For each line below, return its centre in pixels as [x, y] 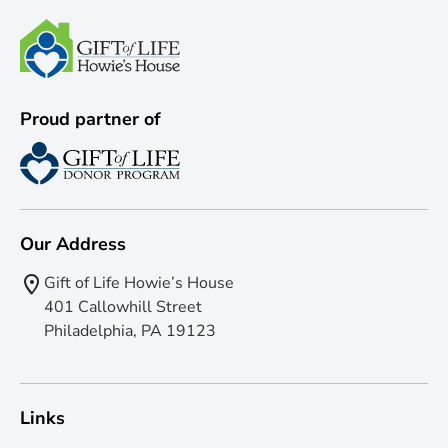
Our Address [73, 244]
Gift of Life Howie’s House [139, 283]
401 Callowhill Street [123, 307]
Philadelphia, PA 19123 [130, 331]
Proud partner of [90, 118]
